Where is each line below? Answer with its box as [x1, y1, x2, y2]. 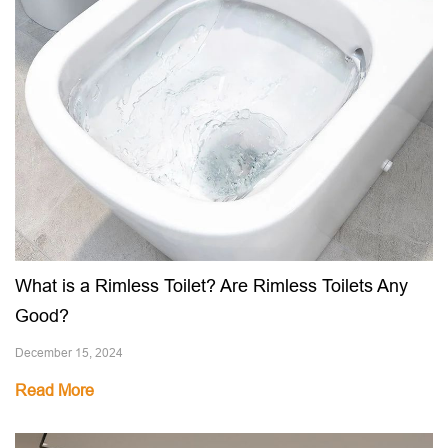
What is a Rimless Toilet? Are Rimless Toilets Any [15, 275, 408, 296]
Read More [15, 381, 94, 399]
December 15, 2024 [15, 345, 123, 360]
